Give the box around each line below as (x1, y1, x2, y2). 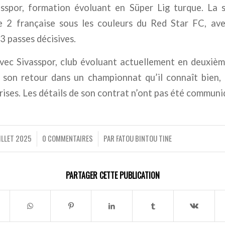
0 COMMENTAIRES (42, 132, 93, 144)
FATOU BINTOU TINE (116, 132, 172, 144)
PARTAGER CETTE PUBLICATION (65, 169, 160, 181)
